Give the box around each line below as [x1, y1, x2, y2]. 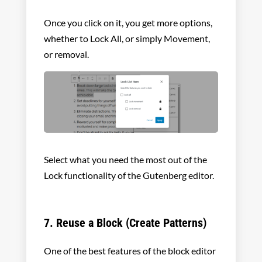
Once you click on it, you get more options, [43, 16, 212, 28]
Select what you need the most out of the [43, 153, 207, 165]
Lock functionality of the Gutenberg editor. [43, 169, 214, 181]
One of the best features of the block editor [43, 244, 216, 256]
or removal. [43, 48, 89, 60]
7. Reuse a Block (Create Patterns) [43, 215, 206, 230]
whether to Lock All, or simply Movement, [43, 32, 210, 44]
